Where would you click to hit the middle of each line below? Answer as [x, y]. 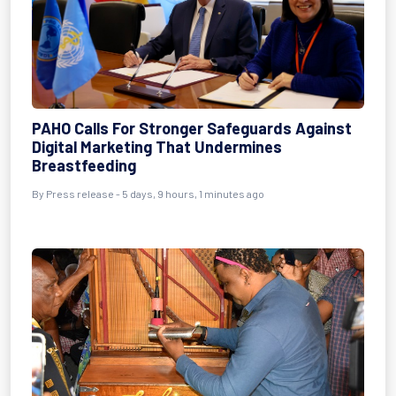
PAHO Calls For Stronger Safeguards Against [192, 128]
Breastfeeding [84, 165]
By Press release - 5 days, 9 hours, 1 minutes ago [148, 194]
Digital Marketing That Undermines [157, 147]
